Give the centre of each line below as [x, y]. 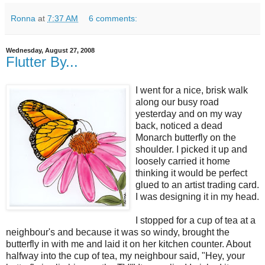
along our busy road [177, 102]
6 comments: [113, 18]
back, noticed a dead [179, 125]
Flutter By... [42, 62]
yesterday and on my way [189, 114]
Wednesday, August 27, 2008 [50, 50]
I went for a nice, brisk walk [192, 90]
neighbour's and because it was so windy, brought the [118, 232]
